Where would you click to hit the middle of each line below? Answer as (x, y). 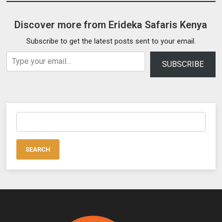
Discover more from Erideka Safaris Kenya (111, 25)
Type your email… (17, 51)
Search (28, 117)
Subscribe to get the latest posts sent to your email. (111, 41)
